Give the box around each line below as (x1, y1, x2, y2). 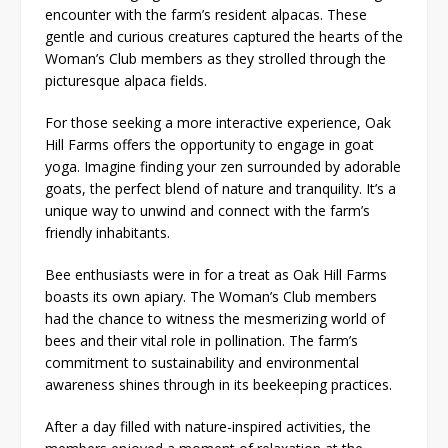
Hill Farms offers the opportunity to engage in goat (45, 134, 374, 154)
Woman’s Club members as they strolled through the (45, 48, 386, 68)
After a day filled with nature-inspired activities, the (45, 416, 371, 436)
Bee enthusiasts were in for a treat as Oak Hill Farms (45, 264, 387, 284)
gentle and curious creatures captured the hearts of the (45, 26, 403, 46)
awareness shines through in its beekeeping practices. (45, 374, 392, 394)
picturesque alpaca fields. (45, 70, 207, 90)
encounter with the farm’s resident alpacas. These (45, 4, 367, 24)
